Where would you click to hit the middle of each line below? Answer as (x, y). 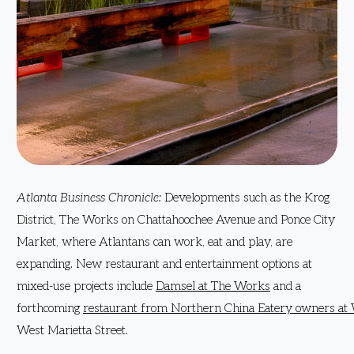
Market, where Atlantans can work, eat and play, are (154, 242)
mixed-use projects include (86, 286)
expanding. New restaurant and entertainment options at (164, 264)
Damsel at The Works (213, 286)
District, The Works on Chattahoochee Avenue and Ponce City (176, 220)
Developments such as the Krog (247, 198)
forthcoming (50, 309)
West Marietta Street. (72, 331)
